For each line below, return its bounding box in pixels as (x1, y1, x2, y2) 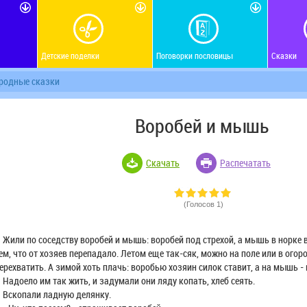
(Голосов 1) (181, 199, 223, 208)
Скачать (146, 156, 180, 169)
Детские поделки (41, 50, 100, 61)
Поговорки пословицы (156, 50, 232, 61)
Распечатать (220, 156, 271, 169)
